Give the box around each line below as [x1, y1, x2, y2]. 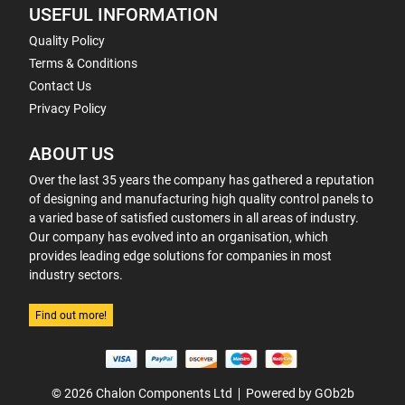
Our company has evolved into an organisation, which [29, 230, 328, 244]
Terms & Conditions [29, 56, 137, 71]
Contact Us [29, 79, 91, 93]
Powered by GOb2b [245, 386, 354, 400]
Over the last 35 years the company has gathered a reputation [29, 173, 374, 187]
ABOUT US [29, 144, 114, 165]
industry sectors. [29, 268, 123, 282]
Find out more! [35, 308, 107, 322]
